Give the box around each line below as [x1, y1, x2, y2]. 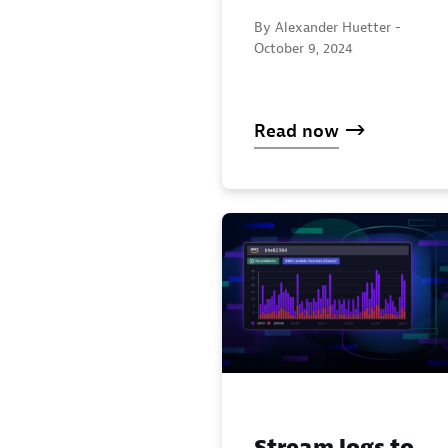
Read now [254, 120, 339, 144]
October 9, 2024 [254, 39, 353, 58]
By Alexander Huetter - [254, 18, 401, 37]
